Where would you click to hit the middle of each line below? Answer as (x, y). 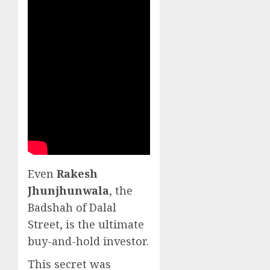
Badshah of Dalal (72, 207)
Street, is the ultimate (86, 224)
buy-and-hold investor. (88, 241)
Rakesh (77, 173)
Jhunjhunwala (68, 190)
